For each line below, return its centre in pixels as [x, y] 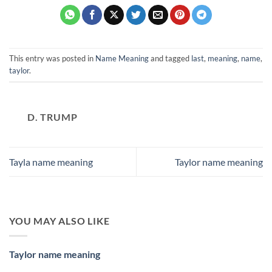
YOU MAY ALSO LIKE [59, 220]
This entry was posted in [52, 58]
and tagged [170, 58]
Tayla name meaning [51, 161]
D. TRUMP [53, 117]
